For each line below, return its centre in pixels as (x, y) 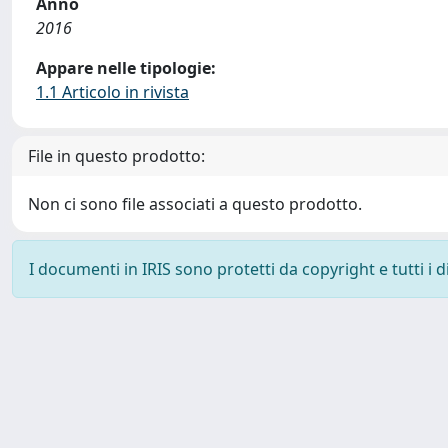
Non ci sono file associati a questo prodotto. (195, 204)
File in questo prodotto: (116, 156)
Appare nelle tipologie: (126, 68)
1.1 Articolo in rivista (112, 92)
